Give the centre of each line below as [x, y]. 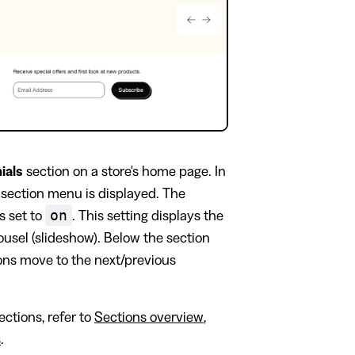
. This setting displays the [148, 216]
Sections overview [149, 317]
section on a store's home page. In [124, 172]
